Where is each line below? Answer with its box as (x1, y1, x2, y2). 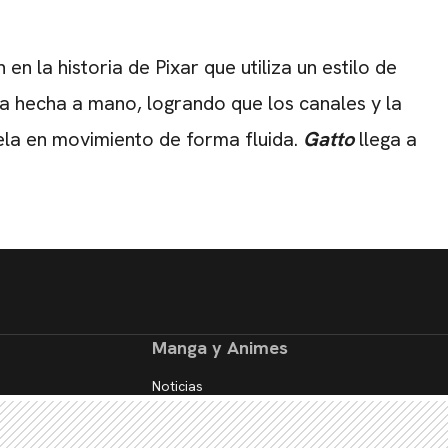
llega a (354, 125, 417, 152)
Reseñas (152, 396, 206, 415)
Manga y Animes (152, 335, 288, 359)
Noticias (152, 376, 203, 395)
